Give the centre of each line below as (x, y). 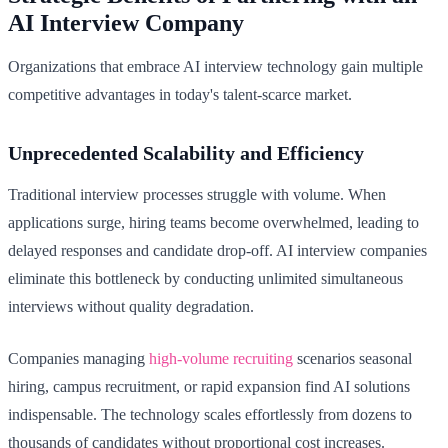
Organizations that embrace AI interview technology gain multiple (215, 67)
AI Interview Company (126, 23)
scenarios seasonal (352, 359)
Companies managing (78, 359)
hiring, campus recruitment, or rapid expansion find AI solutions (209, 387)
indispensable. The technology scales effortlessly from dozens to (210, 415)
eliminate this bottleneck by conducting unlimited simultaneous (205, 279)
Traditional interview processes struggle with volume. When (197, 195)
